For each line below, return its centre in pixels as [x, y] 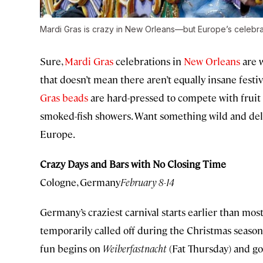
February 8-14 [147, 182]
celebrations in [149, 61]
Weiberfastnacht [135, 249]
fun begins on [71, 249]
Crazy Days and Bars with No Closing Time [133, 164]
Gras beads [64, 98]
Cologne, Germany [80, 182]
